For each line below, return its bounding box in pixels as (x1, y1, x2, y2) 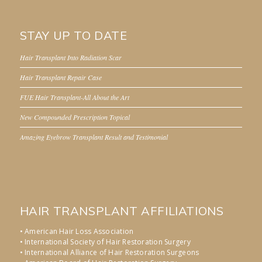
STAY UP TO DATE (19, 27, 127, 43)
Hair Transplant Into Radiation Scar (19, 52, 122, 62)
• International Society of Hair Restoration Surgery (19, 237, 191, 247)
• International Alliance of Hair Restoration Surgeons (19, 247, 199, 258)
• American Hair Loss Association (19, 226, 134, 237)
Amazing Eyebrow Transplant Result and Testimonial (19, 132, 168, 142)
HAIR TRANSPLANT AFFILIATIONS (19, 203, 224, 218)
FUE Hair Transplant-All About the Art (19, 92, 129, 102)
